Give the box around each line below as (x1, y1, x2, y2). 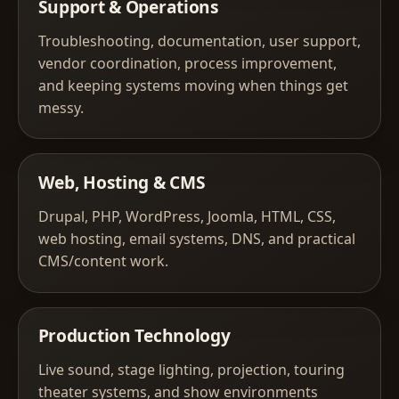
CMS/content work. (37, 251, 168, 271)
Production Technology (37, 323, 231, 348)
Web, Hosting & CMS (37, 170, 206, 194)
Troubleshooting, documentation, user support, (37, 30, 361, 51)
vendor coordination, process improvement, (37, 53, 337, 73)
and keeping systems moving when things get (37, 75, 348, 95)
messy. (37, 97, 84, 118)
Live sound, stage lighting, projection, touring (37, 360, 345, 380)
